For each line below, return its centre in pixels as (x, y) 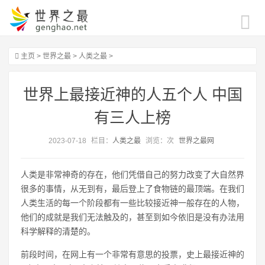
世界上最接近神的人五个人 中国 (132, 95)
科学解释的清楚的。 (58, 231)
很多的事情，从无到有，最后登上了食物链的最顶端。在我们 (132, 189)
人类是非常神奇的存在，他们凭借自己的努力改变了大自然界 (132, 174)
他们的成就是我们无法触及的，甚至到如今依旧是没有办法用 (132, 217)
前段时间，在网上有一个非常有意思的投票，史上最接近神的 (132, 254)
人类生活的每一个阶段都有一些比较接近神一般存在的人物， (132, 203)
